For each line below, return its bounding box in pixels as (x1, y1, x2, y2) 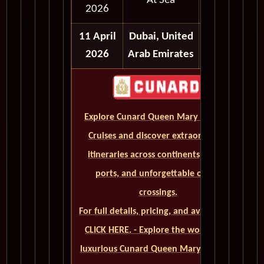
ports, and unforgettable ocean (95, 169, 221, 179)
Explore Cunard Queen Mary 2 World (84, 113, 232, 123)
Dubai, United (128, 31, 193, 43)
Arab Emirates (128, 49, 194, 61)
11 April (78, 31, 116, 43)
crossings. (138, 188, 177, 198)
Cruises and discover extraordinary (88, 131, 227, 141)
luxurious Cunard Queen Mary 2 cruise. (80, 245, 236, 255)
